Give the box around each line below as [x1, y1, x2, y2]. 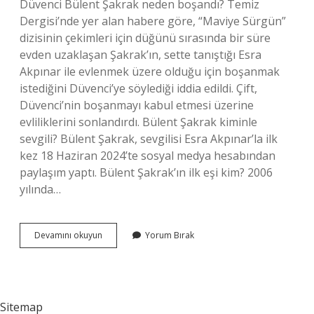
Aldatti [102, 266, 128, 278]
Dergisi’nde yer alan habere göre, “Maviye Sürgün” [20, 13, 286, 29]
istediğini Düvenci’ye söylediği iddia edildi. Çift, [20, 81, 257, 96]
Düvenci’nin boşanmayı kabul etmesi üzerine [20, 97, 254, 113]
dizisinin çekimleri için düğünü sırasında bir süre [20, 30, 271, 46]
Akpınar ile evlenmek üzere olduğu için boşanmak [20, 64, 280, 79]
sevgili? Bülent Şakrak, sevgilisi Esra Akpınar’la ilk [20, 131, 278, 146]
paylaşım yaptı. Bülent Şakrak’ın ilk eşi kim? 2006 [20, 165, 273, 180]
